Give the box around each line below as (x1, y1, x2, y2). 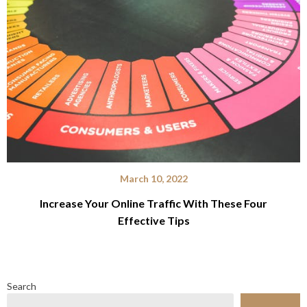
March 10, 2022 (119, 172, 188, 184)
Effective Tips (117, 213, 190, 227)
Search (7, 280, 36, 292)
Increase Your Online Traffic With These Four (40, 196, 267, 210)
